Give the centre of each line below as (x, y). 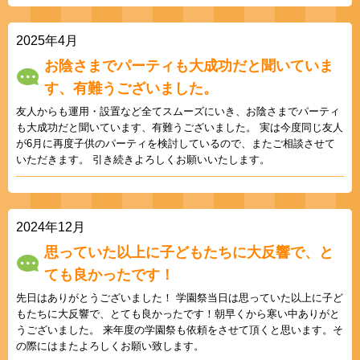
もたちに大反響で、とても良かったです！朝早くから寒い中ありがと (178, 313)
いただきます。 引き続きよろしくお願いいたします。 (143, 159)
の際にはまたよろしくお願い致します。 (110, 346)
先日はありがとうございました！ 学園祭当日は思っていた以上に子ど (180, 297)
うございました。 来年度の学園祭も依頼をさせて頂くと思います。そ (180, 329)
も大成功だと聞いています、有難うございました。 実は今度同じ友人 (180, 127)
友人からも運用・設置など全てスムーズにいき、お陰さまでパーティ (178, 111)
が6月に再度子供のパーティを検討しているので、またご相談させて (176, 143)
